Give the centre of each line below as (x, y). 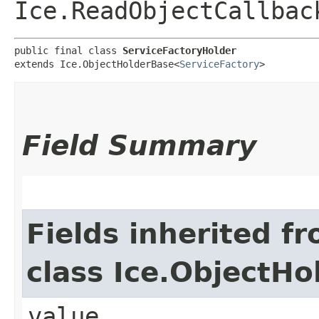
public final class (68, 50)
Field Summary (139, 145)
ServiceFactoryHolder (179, 50)
